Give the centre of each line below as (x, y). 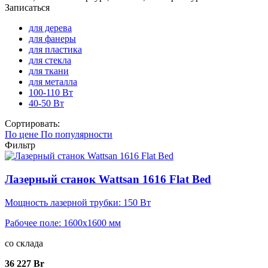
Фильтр (20, 145)
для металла (53, 82)
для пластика (55, 50)
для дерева (50, 28)
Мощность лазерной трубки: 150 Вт (78, 202)
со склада (24, 243)
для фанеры (52, 39)
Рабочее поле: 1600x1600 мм (63, 223)
